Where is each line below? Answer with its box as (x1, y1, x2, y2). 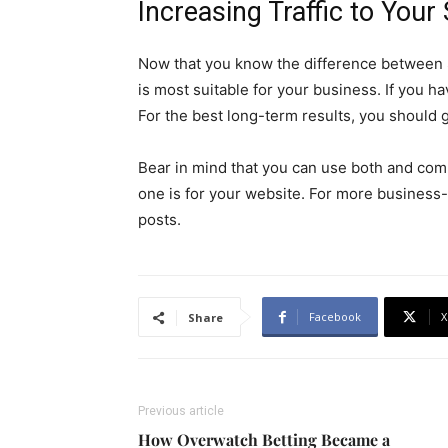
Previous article (138, 404, 224, 418)
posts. (138, 210, 181, 229)
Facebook (309, 309, 361, 324)
